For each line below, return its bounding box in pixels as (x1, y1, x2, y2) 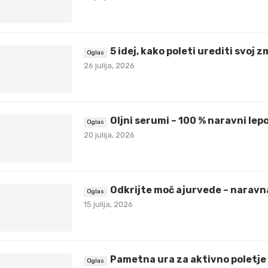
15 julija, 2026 (84, 200, 133, 209)
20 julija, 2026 (84, 130, 135, 140)
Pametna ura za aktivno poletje (110, 254, 266, 266)
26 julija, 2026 (84, 61, 135, 71)
